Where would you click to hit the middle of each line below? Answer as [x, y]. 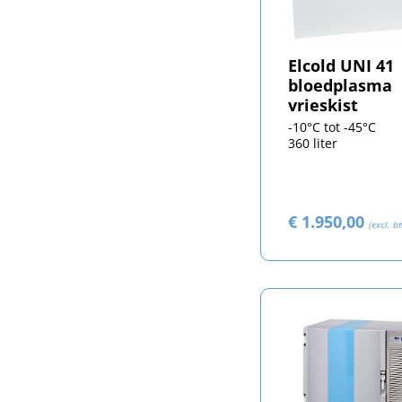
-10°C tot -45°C [332, 127]
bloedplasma [340, 85]
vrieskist [323, 105]
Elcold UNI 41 [341, 65]
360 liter [312, 143]
